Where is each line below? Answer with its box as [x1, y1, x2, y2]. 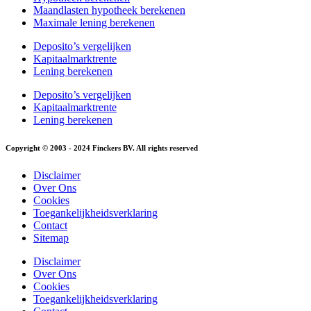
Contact [33, 219, 67, 231]
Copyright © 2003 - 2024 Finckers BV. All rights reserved [6, 143, 198, 152]
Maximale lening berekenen [33, 16, 155, 28]
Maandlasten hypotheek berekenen [33, 3, 185, 16]
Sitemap [33, 231, 69, 244]
